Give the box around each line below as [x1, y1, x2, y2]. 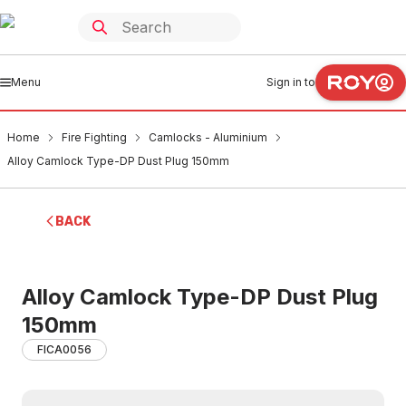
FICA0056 [37, 343, 92, 356]
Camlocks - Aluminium [149, 130, 267, 144]
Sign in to [266, 75, 315, 89]
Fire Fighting [62, 130, 127, 144]
